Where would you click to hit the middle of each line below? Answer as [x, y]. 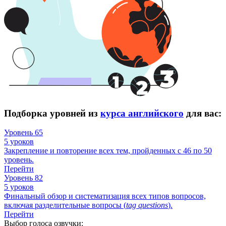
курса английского [142, 113]
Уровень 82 [23, 178]
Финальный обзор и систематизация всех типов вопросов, [105, 196]
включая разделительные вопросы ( [65, 205]
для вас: [203, 113]
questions [153, 205]
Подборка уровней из [52, 113]
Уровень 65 [23, 133]
